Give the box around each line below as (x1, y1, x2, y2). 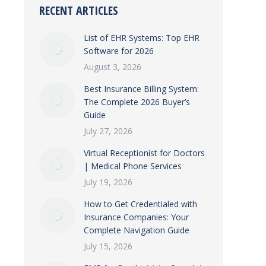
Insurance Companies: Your (84, 211, 189, 223)
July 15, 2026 (84, 240, 132, 252)
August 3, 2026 (84, 61, 141, 72)
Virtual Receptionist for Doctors (84, 147, 205, 159)
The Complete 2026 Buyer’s (84, 96, 190, 107)
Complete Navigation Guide (84, 224, 189, 236)
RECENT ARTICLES (39, 2, 118, 18)
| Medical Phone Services (84, 160, 182, 172)
